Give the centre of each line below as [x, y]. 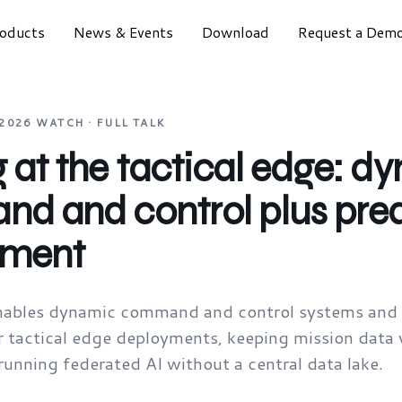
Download [235, 32]
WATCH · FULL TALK [101, 122]
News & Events [123, 32]
